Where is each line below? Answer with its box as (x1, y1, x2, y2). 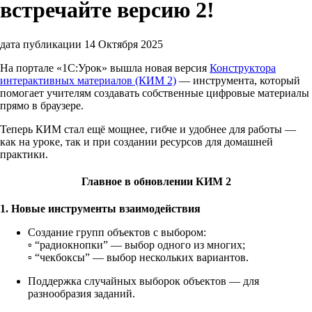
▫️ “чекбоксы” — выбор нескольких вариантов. (28, 251, 249, 264)
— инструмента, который (176, 74, 300, 86)
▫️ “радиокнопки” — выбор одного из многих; (28, 239, 245, 251)
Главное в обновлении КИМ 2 (81, 175, 231, 188)
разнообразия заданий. (28, 288, 135, 300)
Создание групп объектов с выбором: (28, 226, 206, 239)
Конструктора (210, 61, 276, 74)
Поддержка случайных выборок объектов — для (28, 275, 259, 288)
